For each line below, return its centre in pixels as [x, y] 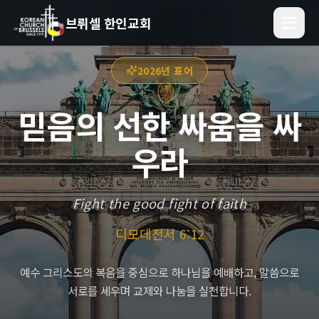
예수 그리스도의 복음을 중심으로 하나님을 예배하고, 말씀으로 [159, 272]
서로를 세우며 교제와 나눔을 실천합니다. [159, 291]
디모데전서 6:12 [159, 234]
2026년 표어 [165, 70]
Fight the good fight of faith [159, 203]
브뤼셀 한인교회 [108, 23]
